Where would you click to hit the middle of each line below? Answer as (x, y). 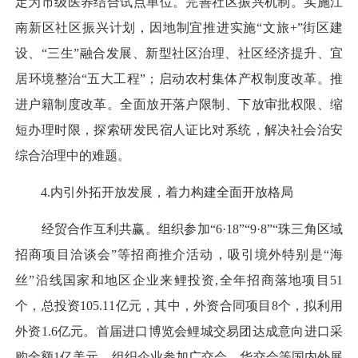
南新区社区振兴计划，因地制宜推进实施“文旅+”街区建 (179, 27)
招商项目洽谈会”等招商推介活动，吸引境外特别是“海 (179, 255)
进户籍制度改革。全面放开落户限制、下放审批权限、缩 (179, 104)
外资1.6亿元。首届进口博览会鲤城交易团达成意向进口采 (179, 332)
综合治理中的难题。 (73, 155)
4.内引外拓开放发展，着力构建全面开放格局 (154, 192)
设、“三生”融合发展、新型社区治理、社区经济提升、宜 (179, 53)
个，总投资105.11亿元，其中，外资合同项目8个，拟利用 (179, 306)
